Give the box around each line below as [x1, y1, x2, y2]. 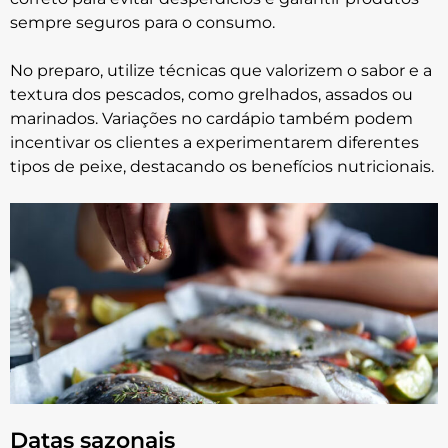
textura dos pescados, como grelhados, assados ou [10, 85, 413, 104]
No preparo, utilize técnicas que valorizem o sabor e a [10, 61, 432, 80]
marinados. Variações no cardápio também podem [10, 109, 413, 128]
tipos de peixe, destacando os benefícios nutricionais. [10, 157, 434, 176]
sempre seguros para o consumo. [10, 13, 275, 32]
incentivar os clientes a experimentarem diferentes [10, 133, 419, 152]
